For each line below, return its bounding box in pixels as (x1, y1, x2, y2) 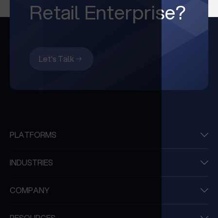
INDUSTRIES (10, 156, 53, 168)
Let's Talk (39, 53, 74, 64)
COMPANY (10, 184, 50, 196)
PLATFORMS (10, 128, 56, 140)
